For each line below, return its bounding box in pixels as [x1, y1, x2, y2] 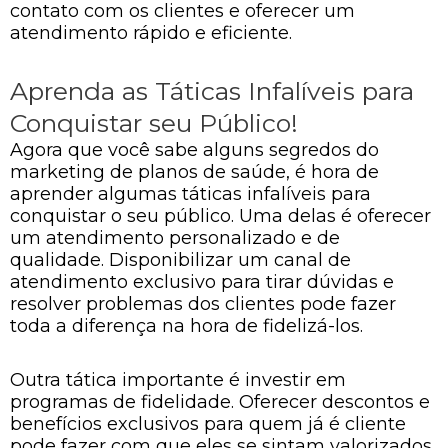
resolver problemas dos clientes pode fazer [10, 293, 396, 315]
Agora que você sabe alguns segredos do [10, 139, 379, 161]
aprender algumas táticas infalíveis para [10, 183, 371, 205]
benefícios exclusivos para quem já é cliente [10, 412, 406, 435]
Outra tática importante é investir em [10, 368, 346, 391]
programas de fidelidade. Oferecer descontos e [10, 390, 430, 413]
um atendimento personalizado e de [10, 227, 340, 249]
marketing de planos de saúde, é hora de [10, 161, 379, 183]
